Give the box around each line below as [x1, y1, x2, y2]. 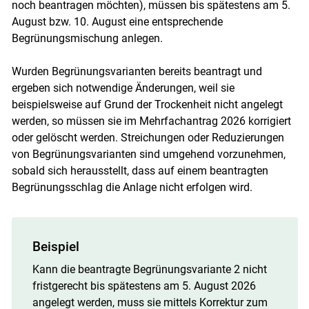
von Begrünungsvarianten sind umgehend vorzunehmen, [11, 147, 286, 161]
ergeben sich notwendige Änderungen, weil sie [11, 81, 235, 94]
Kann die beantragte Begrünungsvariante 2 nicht [32, 262, 267, 276]
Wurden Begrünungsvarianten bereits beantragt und [11, 64, 262, 78]
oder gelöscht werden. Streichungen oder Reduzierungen [11, 130, 284, 144]
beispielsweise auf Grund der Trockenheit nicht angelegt [11, 97, 283, 111]
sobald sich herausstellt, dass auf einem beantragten [11, 163, 268, 177]
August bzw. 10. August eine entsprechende [11, 14, 223, 28]
